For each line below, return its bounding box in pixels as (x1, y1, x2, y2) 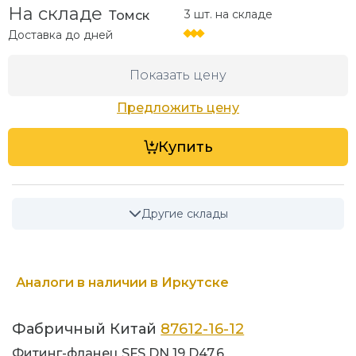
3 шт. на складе (184, 7, 273, 22)
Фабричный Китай (12, 320, 161, 339)
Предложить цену (117, 100, 239, 116)
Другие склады (141, 207, 228, 222)
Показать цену (130, 68, 226, 83)
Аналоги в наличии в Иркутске (16, 275, 229, 291)
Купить (157, 138, 213, 157)
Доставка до (8, 28, 84, 43)
